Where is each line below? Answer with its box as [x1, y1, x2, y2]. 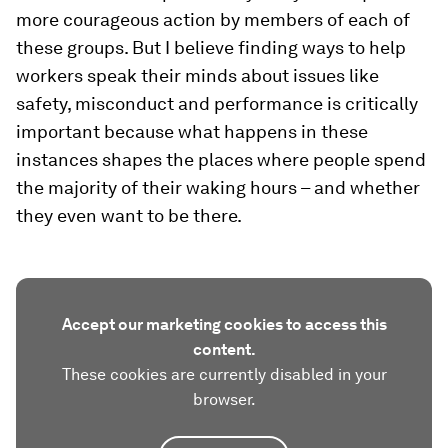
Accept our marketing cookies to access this [61, 314, 387, 334]
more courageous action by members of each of [16, 8, 410, 30]
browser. [192, 389, 256, 409]
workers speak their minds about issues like [16, 64, 379, 86]
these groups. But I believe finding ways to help [16, 36, 406, 58]
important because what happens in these [16, 120, 368, 142]
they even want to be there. [16, 204, 242, 226]
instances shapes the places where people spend [16, 148, 426, 170]
